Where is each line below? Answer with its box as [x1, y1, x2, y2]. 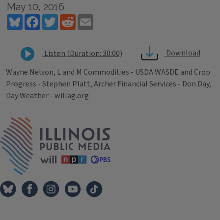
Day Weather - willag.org [6, 90, 89, 101]
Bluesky [23, 13, 49, 24]
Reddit [76, 13, 98, 24]
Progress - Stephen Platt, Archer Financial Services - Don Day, [6, 79, 211, 89]
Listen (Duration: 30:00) [42, 48, 122, 59]
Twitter [58, 13, 84, 24]
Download [164, 48, 200, 59]
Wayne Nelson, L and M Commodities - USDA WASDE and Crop [6, 67, 210, 78]
